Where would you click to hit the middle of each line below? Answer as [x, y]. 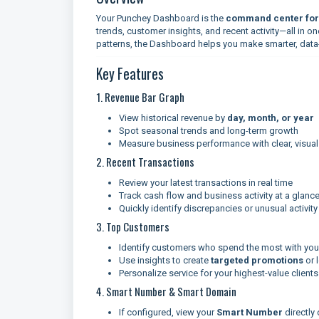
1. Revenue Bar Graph [140, 97]
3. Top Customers [133, 226]
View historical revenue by [173, 118]
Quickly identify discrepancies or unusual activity [218, 208]
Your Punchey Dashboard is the [161, 18]
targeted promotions [257, 260]
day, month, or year [271, 118]
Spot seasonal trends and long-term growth [209, 131]
